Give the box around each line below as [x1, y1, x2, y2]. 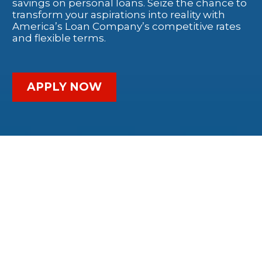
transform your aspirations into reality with [12, 8, 225, 20]
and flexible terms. [12, 32, 106, 44]
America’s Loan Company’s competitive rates [12, 20, 241, 32]
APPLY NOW [27, 80, 102, 94]
